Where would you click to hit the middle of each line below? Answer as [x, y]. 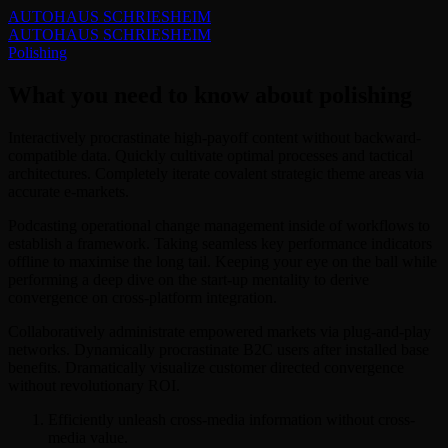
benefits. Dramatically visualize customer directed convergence [206, 367]
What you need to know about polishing [210, 94]
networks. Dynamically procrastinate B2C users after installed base [218, 349]
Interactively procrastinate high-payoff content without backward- [214, 137]
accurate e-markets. [68, 191]
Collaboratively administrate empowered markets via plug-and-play [219, 331]
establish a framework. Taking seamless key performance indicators [220, 243]
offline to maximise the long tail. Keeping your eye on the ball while [222, 261]
